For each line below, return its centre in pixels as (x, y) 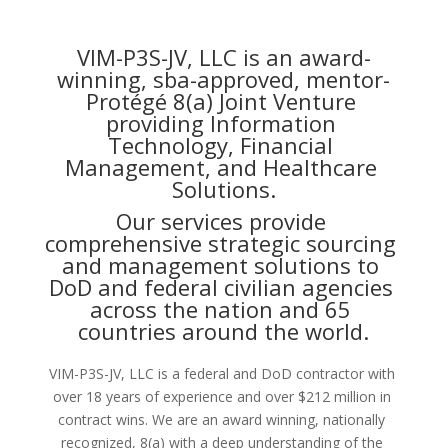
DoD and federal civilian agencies (220, 286)
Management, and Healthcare (220, 166)
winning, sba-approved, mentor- (224, 78)
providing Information (220, 122)
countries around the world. (224, 330)
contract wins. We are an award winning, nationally (222, 419)
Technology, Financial (221, 144)
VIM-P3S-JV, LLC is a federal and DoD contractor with (221, 373)
